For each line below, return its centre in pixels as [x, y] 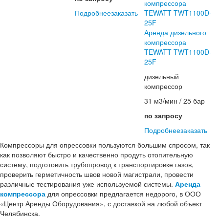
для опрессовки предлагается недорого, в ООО [123, 193]
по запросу [164, 115]
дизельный [162, 76]
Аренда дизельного [175, 32]
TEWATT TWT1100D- [178, 52]
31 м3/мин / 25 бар [175, 100]
